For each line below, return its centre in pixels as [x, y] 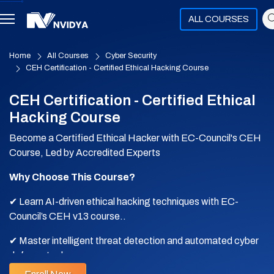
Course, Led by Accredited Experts [85, 153]
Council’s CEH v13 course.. [68, 216]
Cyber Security [131, 56]
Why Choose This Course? [72, 177]
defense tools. [40, 255]
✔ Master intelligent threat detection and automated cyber [134, 241]
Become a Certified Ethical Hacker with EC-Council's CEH [135, 138]
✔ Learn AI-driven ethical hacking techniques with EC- [124, 202]
